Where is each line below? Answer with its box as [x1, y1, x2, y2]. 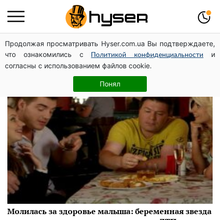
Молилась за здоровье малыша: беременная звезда [7, 205, 212, 217]
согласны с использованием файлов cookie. [5, 61, 152, 70]
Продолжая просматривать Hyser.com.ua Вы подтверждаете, [5, 39, 215, 48]
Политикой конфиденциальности [91, 52, 204, 58]
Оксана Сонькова [7, 39, 176, 65]
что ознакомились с [5, 50, 91, 58]
